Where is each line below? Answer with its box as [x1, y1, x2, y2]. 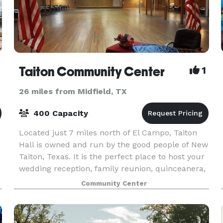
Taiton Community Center [18, 64, 165, 79]
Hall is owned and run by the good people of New [18, 140, 208, 149]
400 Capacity [30, 109, 88, 118]
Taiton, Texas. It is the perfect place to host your [18, 152, 205, 161]
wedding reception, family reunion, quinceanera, [18, 164, 206, 173]
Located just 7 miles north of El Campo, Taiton [18, 128, 197, 137]
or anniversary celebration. [18, 176, 121, 185]
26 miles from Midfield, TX [18, 87, 127, 96]
